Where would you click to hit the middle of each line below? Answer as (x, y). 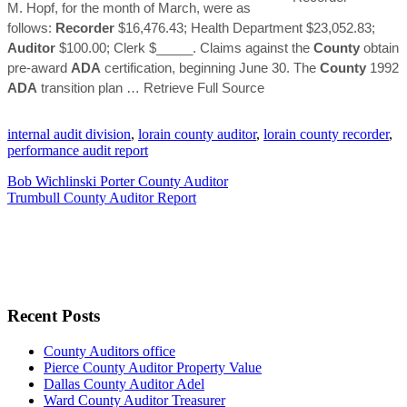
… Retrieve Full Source (195, 87)
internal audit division (69, 134)
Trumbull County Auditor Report (102, 197)
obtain (379, 47)
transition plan (82, 87)
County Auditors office (109, 351)
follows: (31, 27)
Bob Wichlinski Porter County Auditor (118, 181)
